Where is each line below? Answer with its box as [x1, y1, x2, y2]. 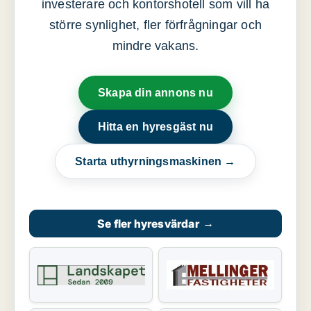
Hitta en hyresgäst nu [97, 121, 214, 133]
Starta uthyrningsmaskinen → [75, 155, 236, 168]
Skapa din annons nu [98, 87, 213, 99]
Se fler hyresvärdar [96, 217, 199, 231]
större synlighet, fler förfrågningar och [49, 18, 262, 33]
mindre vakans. [112, 39, 199, 53]
